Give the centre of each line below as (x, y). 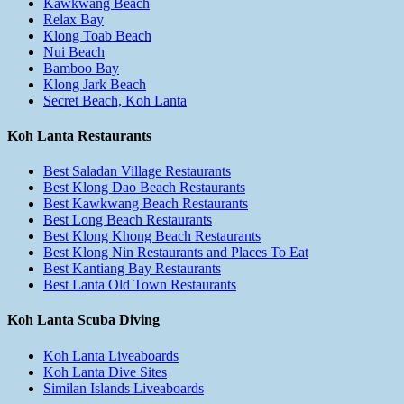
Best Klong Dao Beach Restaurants (144, 188)
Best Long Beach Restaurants (128, 220)
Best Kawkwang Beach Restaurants (146, 204)
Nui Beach (74, 51)
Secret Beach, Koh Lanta (115, 100)
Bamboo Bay (81, 68)
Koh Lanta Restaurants (79, 135)
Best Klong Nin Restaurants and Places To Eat (176, 252)
